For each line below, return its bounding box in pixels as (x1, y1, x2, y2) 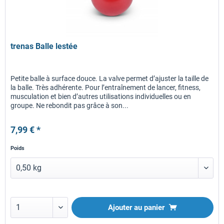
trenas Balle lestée (10, 41, 78, 51)
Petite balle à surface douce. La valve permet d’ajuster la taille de (10, 74, 209, 82)
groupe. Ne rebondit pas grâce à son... (10, 101, 129, 109)
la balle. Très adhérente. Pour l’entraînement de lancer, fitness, (10, 83, 201, 91)
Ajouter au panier (108, 202, 165, 212)
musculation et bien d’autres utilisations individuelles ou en (10, 92, 191, 100)
